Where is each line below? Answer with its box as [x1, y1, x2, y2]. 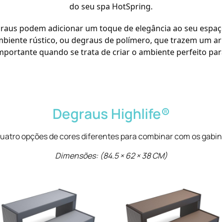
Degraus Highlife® [52, 104, 170, 123]
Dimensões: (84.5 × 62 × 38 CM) [55, 150, 167, 161]
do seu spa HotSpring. [69, 1, 153, 12]
